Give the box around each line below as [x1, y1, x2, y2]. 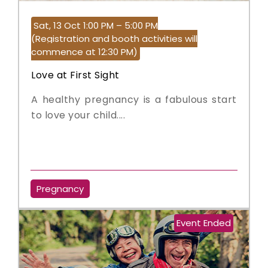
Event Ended [176, 217, 231, 229]
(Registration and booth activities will [31, 32, 197, 45]
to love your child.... [31, 108, 125, 122]
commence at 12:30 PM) [31, 45, 138, 58]
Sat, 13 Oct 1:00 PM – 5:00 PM [33, 19, 158, 32]
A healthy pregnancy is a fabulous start [31, 93, 237, 106]
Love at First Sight [31, 68, 120, 82]
